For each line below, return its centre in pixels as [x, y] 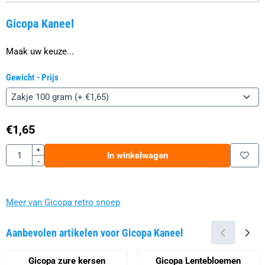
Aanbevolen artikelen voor [64, 232]
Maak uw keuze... [40, 52]
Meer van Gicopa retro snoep [63, 202]
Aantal [18, 151]
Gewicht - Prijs [32, 78]
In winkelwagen [137, 155]
